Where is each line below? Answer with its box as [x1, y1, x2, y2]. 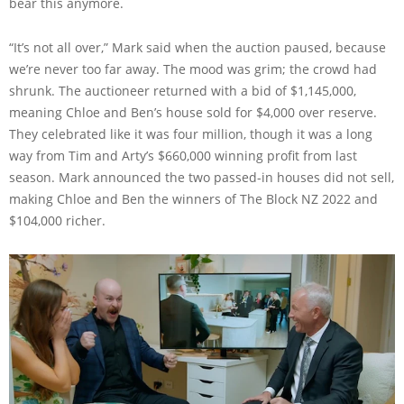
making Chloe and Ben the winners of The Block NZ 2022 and [9, 190, 378, 208]
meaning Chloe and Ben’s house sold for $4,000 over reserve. [9, 104, 377, 122]
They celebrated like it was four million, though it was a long [9, 125, 372, 143]
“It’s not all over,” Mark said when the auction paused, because [9, 39, 386, 57]
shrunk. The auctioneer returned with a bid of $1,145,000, [9, 82, 356, 100]
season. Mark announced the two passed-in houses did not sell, [9, 169, 394, 187]
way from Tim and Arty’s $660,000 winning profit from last [9, 147, 357, 165]
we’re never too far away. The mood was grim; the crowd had [9, 60, 377, 78]
